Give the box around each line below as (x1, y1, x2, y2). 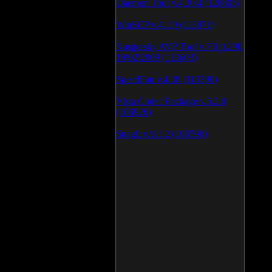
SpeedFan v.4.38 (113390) (116, 74, 217, 84)
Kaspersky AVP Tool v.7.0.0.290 (116, 41, 242, 52)
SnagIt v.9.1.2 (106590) (116, 129, 207, 139)
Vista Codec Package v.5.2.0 (116, 96, 226, 106)
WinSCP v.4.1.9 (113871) (116, 19, 214, 30)
